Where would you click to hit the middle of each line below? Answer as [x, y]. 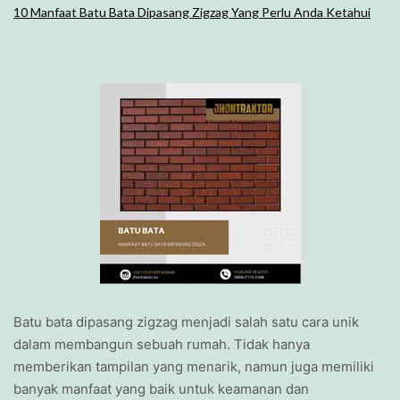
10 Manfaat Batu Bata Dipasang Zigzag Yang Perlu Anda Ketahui [192, 12]
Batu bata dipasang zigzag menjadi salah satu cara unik [186, 321]
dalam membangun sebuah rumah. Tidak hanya [162, 344]
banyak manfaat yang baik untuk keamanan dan [161, 388]
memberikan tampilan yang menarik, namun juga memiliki [194, 366]
